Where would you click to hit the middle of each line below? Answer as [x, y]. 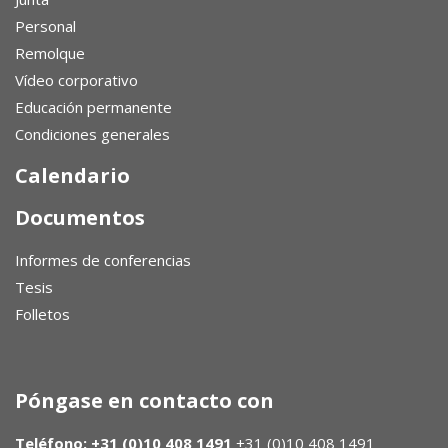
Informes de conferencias [103, 260]
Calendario [72, 175]
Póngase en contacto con [144, 400]
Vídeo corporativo [76, 80]
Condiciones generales [92, 134]
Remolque [50, 53]
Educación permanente [93, 107]
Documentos [80, 217]
